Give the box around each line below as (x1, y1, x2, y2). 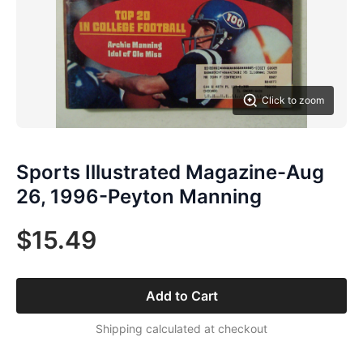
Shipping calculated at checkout (96, 322, 267, 335)
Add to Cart (145, 288, 218, 304)
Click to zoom (262, 94, 324, 106)
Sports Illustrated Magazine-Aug (16, 160, 324, 184)
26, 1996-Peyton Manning (16, 185, 262, 208)
